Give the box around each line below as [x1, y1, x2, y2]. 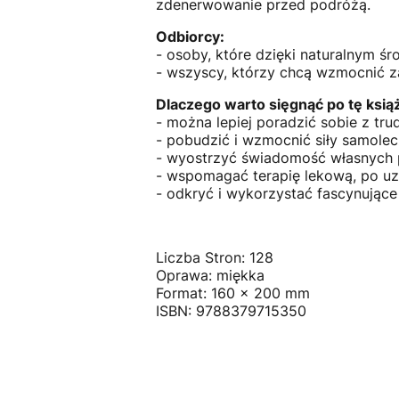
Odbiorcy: [155, 28, 224, 46]
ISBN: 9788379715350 [155, 302, 306, 321]
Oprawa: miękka [155, 266, 269, 285]
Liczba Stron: [155, 248, 249, 267]
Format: [155, 284, 211, 303]
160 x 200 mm [210, 284, 310, 303]
